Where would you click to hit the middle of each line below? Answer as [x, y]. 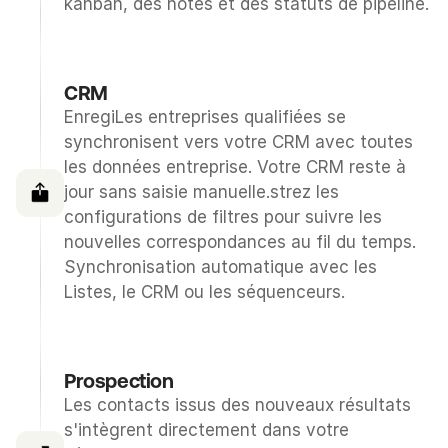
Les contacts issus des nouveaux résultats [237, 405]
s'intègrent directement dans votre [206, 430]
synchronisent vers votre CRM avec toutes [238, 142]
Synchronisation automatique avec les [220, 267]
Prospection [119, 380]
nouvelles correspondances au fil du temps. [240, 242]
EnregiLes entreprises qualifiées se [205, 117]
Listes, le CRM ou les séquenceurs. [204, 292]
